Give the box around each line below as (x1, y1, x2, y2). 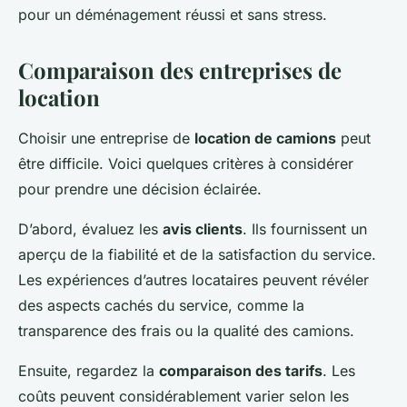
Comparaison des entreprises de (18, 55, 342, 85)
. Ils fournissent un (243, 220, 367, 239)
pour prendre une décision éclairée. (18, 180, 262, 199)
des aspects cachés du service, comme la (18, 296, 304, 315)
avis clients (163, 220, 243, 239)
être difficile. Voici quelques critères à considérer (18, 154, 353, 174)
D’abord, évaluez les (18, 220, 163, 239)
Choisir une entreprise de (18, 129, 194, 148)
